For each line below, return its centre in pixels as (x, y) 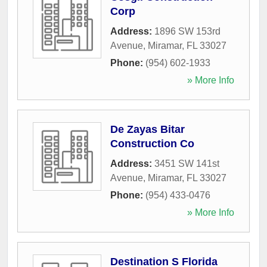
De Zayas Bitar (148, 129)
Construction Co (152, 143)
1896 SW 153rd (187, 31)
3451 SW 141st (187, 163)
